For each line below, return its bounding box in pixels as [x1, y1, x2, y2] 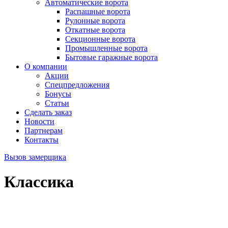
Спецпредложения [45, 80, 109, 89]
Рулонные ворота [65, 16, 125, 25]
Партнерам [24, 126, 63, 135]
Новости [24, 117, 54, 126]
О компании [24, 62, 67, 71]
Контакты [24, 135, 59, 144]
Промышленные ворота [65, 44, 148, 52]
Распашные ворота [65, 7, 130, 16]
